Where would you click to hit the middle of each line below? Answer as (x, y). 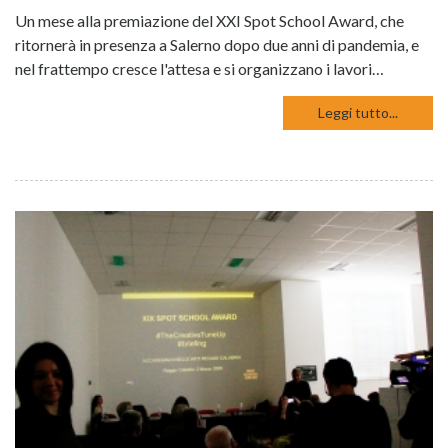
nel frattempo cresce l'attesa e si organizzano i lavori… (199, 68)
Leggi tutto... (358, 112)
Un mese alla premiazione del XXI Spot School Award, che (209, 20)
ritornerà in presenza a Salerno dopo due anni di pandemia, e (217, 44)
